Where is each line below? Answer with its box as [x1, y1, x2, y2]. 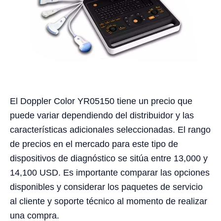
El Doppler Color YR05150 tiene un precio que [10, 96, 192, 107]
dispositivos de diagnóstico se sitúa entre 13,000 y [10, 153, 208, 164]
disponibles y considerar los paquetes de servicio [10, 182, 203, 192]
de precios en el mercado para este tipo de [10, 139, 178, 149]
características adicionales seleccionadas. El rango [10, 125, 211, 135]
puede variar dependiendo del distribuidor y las [10, 110, 194, 121]
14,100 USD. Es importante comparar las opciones [10, 168, 210, 178]
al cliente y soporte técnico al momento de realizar [10, 196, 207, 207]
